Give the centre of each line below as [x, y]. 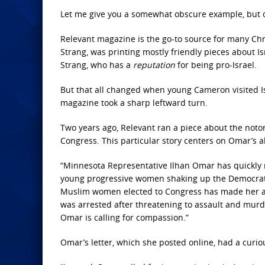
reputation [154, 65]
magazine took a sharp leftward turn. [134, 103]
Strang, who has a [97, 65]
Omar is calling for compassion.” [125, 218]
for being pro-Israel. [216, 65]
